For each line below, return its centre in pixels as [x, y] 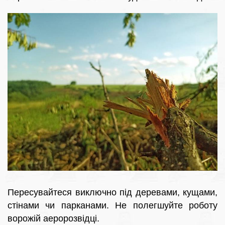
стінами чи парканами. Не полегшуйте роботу [113, 205]
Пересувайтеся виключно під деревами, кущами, [113, 192]
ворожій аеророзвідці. [53, 218]
